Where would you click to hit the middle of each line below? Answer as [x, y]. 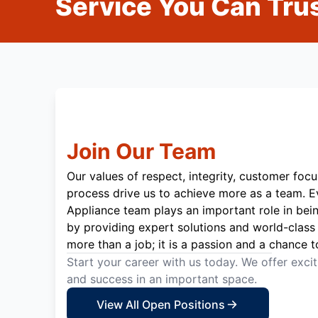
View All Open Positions [160, 305]
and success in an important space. [161, 279]
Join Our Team [141, 152]
